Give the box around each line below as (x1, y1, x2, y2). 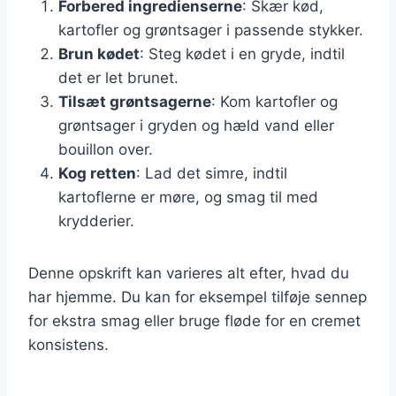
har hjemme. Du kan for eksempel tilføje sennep (28, 287, 367, 306)
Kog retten (58, 164, 136, 182)
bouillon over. (58, 140, 153, 158)
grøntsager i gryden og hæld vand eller (58, 116, 334, 134)
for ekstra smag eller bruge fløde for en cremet (28, 311, 361, 330)
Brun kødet (58, 44, 140, 63)
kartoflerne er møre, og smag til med (58, 187, 318, 206)
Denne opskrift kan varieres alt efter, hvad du (28, 263, 349, 282)
